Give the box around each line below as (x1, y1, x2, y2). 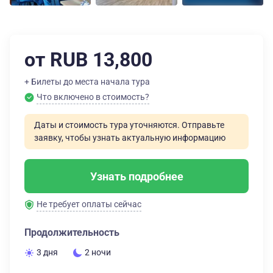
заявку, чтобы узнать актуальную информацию (34, 133, 225, 143)
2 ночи (85, 247, 111, 257)
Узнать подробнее (90, 169, 183, 183)
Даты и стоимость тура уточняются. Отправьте (34, 120, 224, 130)
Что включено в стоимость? (37, 92, 149, 102)
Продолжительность (24, 227, 119, 238)
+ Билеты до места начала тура (24, 77, 150, 87)
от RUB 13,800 (24, 48, 152, 71)
